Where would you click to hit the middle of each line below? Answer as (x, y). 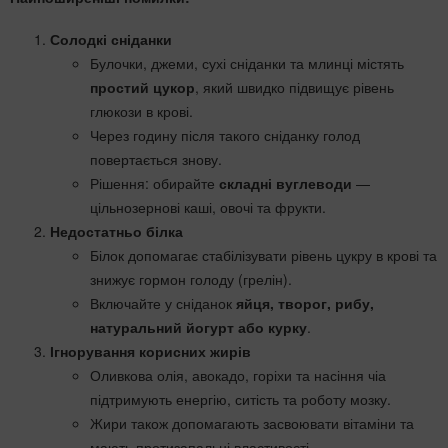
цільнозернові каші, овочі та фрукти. (208, 207)
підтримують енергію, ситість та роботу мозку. (240, 399)
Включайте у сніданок (163, 303)
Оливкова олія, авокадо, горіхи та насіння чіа (238, 375)
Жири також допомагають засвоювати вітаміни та (252, 423)
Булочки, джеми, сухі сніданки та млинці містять (247, 63)
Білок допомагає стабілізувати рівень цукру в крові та (263, 255)
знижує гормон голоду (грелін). (191, 279)
